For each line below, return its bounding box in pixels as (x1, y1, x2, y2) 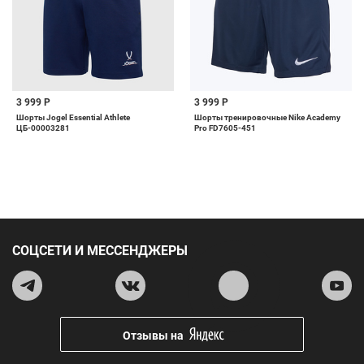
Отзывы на (123, 329, 184, 342)
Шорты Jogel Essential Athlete (16, 113, 130, 122)
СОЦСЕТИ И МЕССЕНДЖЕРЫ (12, 243, 188, 258)
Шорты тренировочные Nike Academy (194, 113, 340, 122)
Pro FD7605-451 (194, 123, 256, 132)
